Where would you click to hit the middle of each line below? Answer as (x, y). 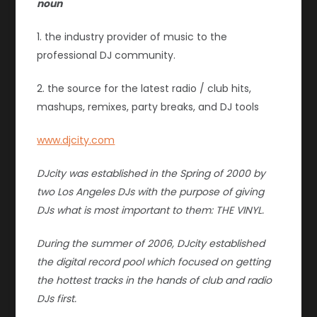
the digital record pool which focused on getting (154, 262)
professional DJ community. (106, 56)
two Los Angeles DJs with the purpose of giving (151, 192)
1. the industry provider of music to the (132, 37)
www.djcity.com (76, 140)
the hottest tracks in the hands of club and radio (155, 281)
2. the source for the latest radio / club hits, (144, 89)
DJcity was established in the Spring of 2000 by (151, 174)
